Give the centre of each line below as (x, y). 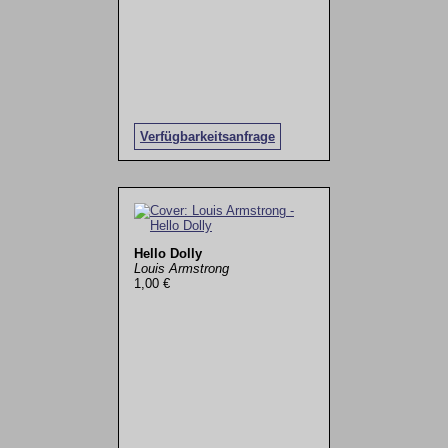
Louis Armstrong (181, 268)
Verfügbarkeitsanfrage (207, 137)
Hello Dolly (167, 253)
